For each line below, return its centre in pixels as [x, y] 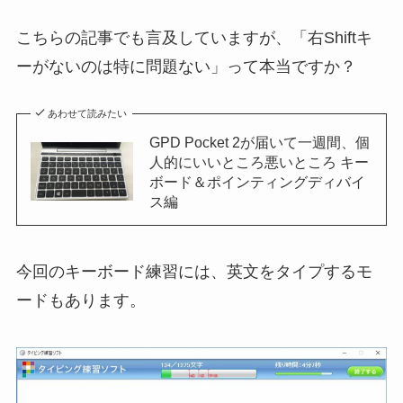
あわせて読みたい [88, 113]
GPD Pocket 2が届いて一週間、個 [259, 142]
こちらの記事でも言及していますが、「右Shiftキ [194, 37]
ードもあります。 [81, 301]
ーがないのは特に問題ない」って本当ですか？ [186, 66]
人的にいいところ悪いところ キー [259, 161]
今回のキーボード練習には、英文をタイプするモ [194, 272]
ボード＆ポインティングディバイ [257, 181]
